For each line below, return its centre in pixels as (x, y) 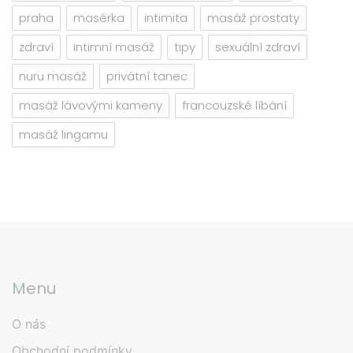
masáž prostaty (253, 18)
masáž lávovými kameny (91, 106)
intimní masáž (114, 47)
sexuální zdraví (258, 47)
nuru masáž (53, 76)
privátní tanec (147, 76)
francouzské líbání (234, 106)
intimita (166, 18)
